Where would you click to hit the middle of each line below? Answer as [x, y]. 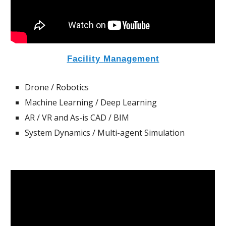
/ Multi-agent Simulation [138, 132]
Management [131, 58]
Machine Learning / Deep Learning [91, 102]
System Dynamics [58, 132]
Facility [85, 58]
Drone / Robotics [57, 87]
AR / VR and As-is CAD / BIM [77, 117]
